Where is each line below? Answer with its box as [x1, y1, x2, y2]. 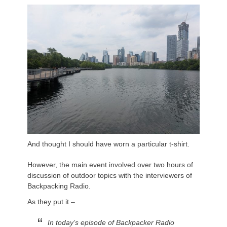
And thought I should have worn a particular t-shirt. [27, 140, 190, 148]
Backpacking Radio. [27, 182, 91, 191]
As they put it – [27, 198, 75, 206]
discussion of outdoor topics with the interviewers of [27, 171, 192, 180]
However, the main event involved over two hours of [27, 161, 193, 169]
